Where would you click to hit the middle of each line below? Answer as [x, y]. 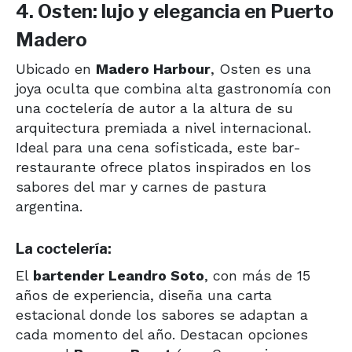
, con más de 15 [257, 276]
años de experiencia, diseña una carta [144, 295]
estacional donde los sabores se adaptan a [162, 315]
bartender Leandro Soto [119, 276]
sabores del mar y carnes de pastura [141, 187]
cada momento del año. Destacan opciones [162, 335]
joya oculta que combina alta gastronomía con [174, 89]
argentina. [49, 207]
